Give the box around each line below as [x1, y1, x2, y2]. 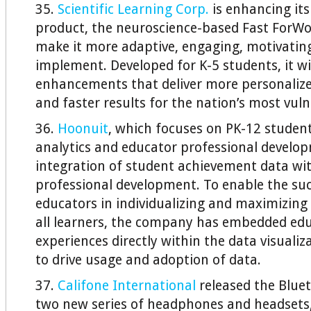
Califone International [58, 278, 196, 294]
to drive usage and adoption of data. [35, 252, 261, 268]
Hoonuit [58, 121, 108, 137]
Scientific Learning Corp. [58, 1, 209, 17]
